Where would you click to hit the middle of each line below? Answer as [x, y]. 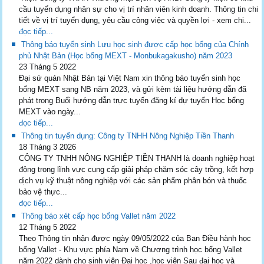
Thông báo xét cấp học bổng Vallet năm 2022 [99, 216]
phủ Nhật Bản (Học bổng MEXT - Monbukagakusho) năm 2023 [126, 56]
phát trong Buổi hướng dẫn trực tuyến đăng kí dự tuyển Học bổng [132, 101]
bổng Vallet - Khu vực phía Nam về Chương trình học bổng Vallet [131, 250]
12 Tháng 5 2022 [48, 227]
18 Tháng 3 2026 [48, 147]
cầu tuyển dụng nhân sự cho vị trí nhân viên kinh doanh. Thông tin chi [139, 9]
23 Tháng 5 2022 [48, 67]
